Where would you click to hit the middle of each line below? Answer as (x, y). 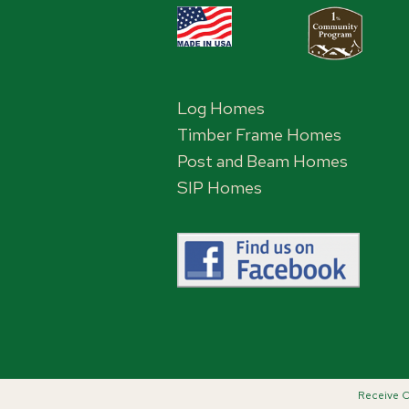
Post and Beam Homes (263, 161)
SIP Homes (220, 187)
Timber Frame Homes (260, 134)
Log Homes (221, 108)
